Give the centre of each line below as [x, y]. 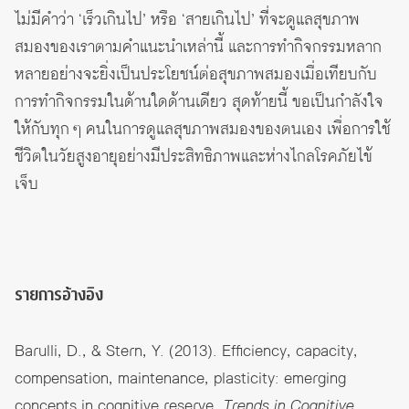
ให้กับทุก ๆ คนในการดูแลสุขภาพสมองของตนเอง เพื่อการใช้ [203, 130]
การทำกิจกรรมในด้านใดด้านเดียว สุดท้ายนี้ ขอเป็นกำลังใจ [199, 103]
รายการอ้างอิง [59, 296]
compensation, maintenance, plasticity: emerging [180, 379]
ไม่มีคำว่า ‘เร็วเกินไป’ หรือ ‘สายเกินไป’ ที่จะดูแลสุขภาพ [187, 21]
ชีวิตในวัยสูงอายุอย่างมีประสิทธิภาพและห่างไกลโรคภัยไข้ [194, 157]
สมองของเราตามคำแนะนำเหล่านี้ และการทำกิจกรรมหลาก [198, 48]
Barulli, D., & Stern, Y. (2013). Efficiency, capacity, [186, 352]
